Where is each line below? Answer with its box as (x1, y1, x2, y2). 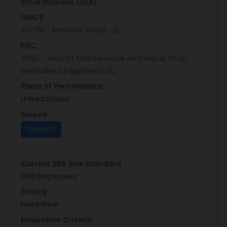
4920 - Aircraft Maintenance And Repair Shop (21, 53, 187, 63)
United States (21, 94, 70, 104)
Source (21, 109, 47, 120)
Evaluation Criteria (21, 214, 92, 225)
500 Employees (21, 171, 77, 181)
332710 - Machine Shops (21, 25, 108, 35)
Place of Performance (21, 81, 103, 92)
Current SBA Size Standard (21, 158, 121, 169)
